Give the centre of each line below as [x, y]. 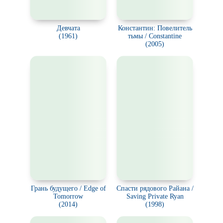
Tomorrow [68, 196]
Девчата [68, 28]
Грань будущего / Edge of [68, 188]
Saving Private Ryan [155, 196]
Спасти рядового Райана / [155, 188]
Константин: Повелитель [155, 28]
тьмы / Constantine [155, 36]
